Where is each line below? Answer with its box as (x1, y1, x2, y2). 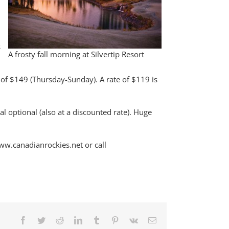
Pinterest (119, 216, 146, 224)
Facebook (27, 216, 58, 224)
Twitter (45, 216, 68, 224)
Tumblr (100, 216, 124, 224)
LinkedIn (82, 216, 111, 224)
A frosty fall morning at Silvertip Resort (8, 49, 144, 59)
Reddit (63, 216, 85, 224)
